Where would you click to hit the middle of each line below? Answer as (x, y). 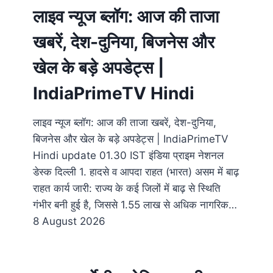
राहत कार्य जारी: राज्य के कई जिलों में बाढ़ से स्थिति (127, 189)
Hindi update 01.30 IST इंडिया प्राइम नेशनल (128, 156)
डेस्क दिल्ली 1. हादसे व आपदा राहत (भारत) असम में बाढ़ (136, 172)
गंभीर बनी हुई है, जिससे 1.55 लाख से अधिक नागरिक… (135, 205)
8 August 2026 (69, 222)
